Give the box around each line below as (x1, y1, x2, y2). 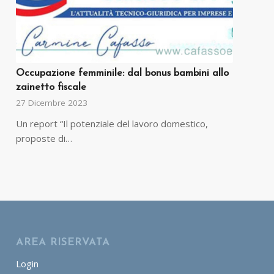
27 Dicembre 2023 (16, 97, 88, 108)
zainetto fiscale (16, 82, 87, 92)
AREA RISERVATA (16, 237, 111, 248)
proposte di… (16, 131, 73, 144)
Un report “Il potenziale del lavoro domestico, (16, 117, 209, 130)
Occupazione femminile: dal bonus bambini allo (16, 68, 229, 78)
